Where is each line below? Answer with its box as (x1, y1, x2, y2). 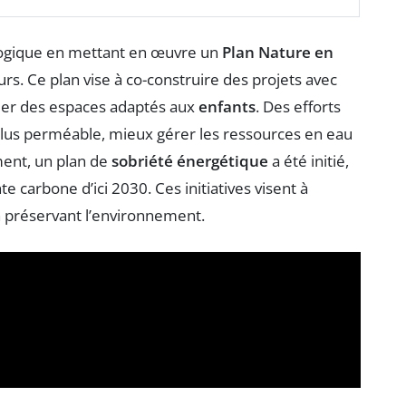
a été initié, (268, 150, 349, 172)
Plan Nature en (222, 42, 333, 63)
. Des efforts (256, 96, 341, 118)
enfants (198, 96, 256, 118)
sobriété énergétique (111, 150, 268, 172)
